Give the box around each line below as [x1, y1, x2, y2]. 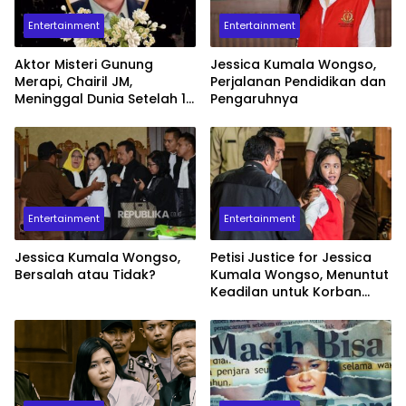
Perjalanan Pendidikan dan [210, 72, 386, 91]
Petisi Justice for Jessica [210, 248, 372, 267]
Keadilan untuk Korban [210, 283, 362, 302]
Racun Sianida [210, 300, 304, 319]
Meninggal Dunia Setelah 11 [14, 89, 190, 108]
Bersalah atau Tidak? [14, 266, 156, 285]
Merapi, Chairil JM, [14, 72, 132, 91]
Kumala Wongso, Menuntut [210, 266, 389, 285]
